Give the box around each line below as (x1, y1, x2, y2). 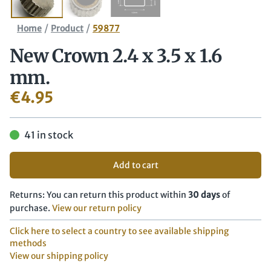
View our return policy (52, 203, 142, 214)
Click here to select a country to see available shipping (10, 226, 229, 237)
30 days (188, 189, 220, 201)
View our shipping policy (10, 250, 108, 262)
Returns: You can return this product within (10, 189, 186, 201)
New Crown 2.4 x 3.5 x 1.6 (10, 44, 222, 68)
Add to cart (113, 160, 158, 171)
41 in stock (24, 129, 73, 142)
